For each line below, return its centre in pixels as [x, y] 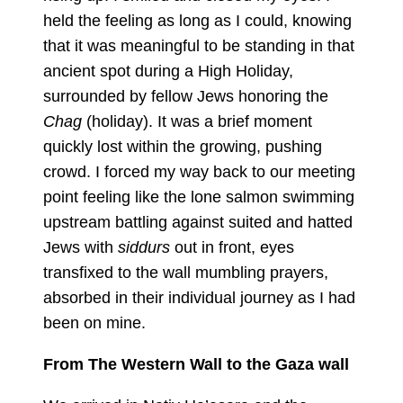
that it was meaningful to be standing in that [199, 45]
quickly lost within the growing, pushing [183, 146]
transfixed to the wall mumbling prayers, [186, 272]
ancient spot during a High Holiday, [168, 71]
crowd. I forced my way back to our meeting [199, 171]
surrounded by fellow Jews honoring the [186, 96]
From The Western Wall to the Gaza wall [196, 364]
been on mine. [94, 322]
